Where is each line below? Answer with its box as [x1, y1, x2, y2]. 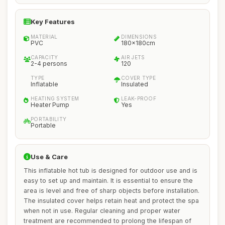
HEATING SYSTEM [31, 95, 79, 101]
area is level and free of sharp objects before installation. [24, 187, 199, 194]
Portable [31, 122, 56, 129]
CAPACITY [31, 54, 58, 60]
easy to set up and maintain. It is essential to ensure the [24, 177, 193, 184]
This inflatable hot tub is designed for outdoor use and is [24, 167, 197, 174]
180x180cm [121, 39, 155, 47]
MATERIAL [31, 34, 58, 40]
